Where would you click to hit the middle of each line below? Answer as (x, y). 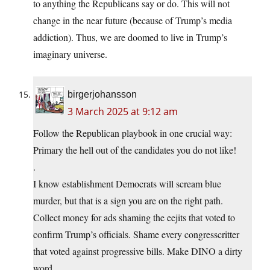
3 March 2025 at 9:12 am (123, 112)
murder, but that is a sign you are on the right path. (128, 201)
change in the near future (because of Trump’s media (133, 20)
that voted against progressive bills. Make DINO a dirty (138, 251)
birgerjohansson (102, 95)
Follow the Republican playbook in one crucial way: (133, 133)
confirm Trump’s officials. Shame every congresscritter (136, 234)
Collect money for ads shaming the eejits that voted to (134, 218)
